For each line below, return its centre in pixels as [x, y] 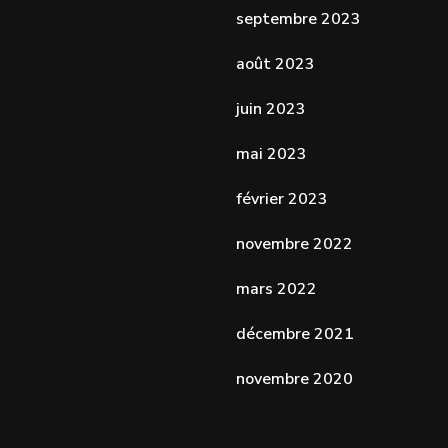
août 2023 [275, 63]
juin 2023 [270, 108]
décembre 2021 [294, 333]
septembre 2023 [298, 18]
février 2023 [281, 198]
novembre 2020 [294, 378]
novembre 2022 [294, 243]
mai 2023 [271, 153]
